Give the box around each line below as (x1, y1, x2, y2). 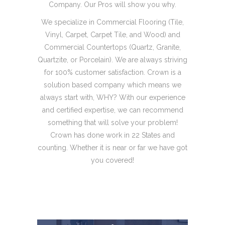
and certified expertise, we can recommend (42, 106, 183, 114)
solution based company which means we (44, 81, 181, 89)
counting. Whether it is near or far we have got (38, 144, 187, 152)
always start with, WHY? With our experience (40, 93, 185, 101)
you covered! (91, 156, 134, 164)
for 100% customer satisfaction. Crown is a (44, 68, 181, 76)
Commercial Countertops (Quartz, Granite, (44, 43, 181, 51)
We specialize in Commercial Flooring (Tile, (41, 18, 184, 26)
